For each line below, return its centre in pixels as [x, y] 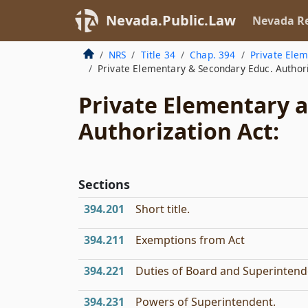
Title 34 [158, 55]
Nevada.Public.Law [171, 20]
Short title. [163, 209]
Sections [104, 184]
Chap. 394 [213, 55]
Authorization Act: [179, 131]
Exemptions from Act [190, 240]
